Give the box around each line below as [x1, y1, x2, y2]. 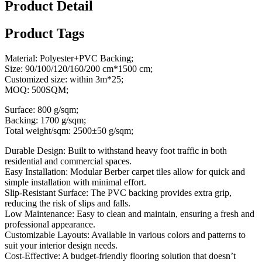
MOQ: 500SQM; [5, 85, 68, 95]
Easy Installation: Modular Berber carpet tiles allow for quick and [5, 167, 245, 177]
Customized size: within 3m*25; [5, 74, 123, 85]
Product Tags [5, 26, 84, 42]
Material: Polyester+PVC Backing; [5, 53, 133, 64]
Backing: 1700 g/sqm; [5, 115, 86, 126]
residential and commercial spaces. [5, 156, 132, 167]
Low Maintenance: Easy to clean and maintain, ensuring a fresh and [5, 209, 254, 219]
